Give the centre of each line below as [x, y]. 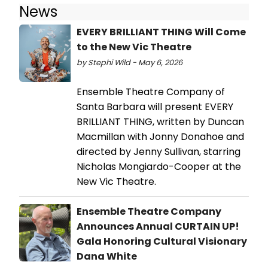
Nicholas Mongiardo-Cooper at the [159, 166]
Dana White [107, 256]
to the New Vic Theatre [134, 47]
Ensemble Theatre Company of [151, 92]
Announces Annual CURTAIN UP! [158, 226]
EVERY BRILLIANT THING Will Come [161, 32]
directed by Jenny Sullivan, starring [159, 151]
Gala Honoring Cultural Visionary [162, 241]
